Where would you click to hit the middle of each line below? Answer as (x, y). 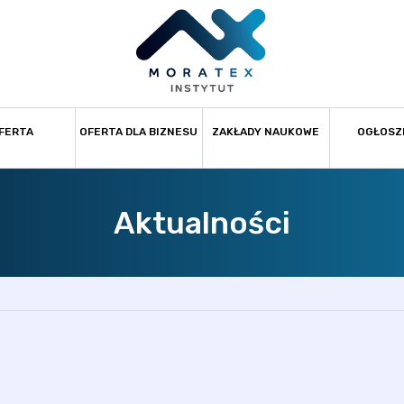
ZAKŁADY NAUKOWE (266, 132)
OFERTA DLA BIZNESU (138, 132)
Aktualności (202, 223)
